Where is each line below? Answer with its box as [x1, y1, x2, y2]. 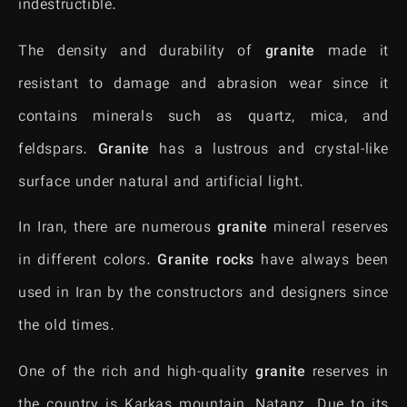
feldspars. [18, 138, 98, 162]
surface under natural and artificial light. [18, 171, 304, 194]
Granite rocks [157, 250, 254, 273]
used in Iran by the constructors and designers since [18, 283, 389, 306]
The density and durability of [18, 40, 265, 64]
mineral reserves [267, 217, 389, 241]
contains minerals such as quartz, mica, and [18, 105, 389, 129]
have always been [253, 250, 389, 273]
